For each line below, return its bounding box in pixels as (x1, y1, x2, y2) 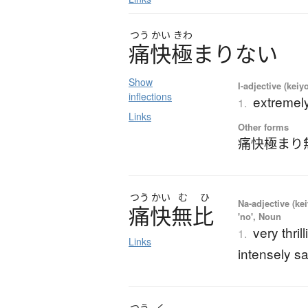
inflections (129, 89, 172, 104)
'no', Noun (238, 210, 282, 223)
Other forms (238, 120, 289, 134)
